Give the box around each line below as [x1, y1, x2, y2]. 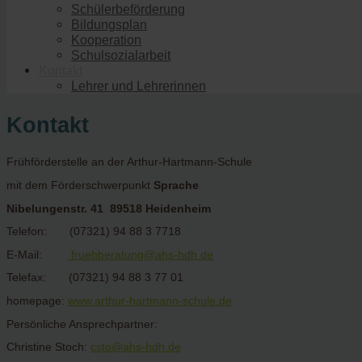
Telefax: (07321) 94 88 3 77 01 [6, 271, 183, 284]
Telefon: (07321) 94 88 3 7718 [6, 225, 181, 238]
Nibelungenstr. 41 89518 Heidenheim [6, 202, 353, 215]
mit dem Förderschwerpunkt [6, 179, 154, 192]
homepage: [6, 295, 68, 307]
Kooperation [71, 32, 141, 48]
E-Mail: [6, 248, 68, 261]
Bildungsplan [71, 17, 147, 32]
